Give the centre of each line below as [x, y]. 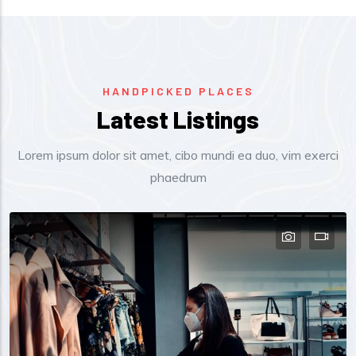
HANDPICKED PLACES [178, 91]
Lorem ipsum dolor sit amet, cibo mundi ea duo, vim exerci [178, 155]
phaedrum [178, 177]
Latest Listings [178, 119]
